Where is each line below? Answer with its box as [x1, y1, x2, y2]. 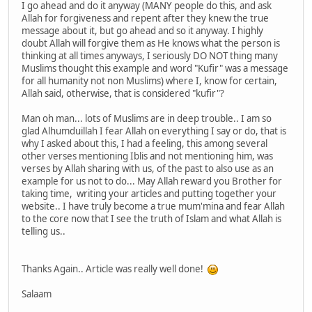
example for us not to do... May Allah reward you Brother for [22, 174, 282, 187]
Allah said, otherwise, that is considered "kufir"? [22, 86, 224, 100]
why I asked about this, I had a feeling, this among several [22, 136, 267, 150]
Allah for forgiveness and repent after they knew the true [22, 11, 269, 24]
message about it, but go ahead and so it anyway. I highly [22, 24, 263, 37]
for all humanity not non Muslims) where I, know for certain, [22, 74, 277, 87]
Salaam [22, 287, 52, 300]
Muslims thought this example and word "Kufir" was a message [22, 61, 288, 75]
